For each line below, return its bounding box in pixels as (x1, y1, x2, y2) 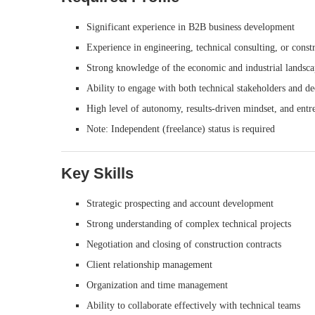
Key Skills (61, 165, 134, 182)
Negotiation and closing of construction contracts (86, 239, 281, 250)
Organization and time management (86, 280, 228, 290)
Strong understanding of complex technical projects (86, 219, 291, 229)
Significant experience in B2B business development (86, 22, 295, 32)
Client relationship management (86, 259, 212, 270)
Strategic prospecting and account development (86, 198, 274, 209)
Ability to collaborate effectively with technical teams (86, 300, 300, 311)
